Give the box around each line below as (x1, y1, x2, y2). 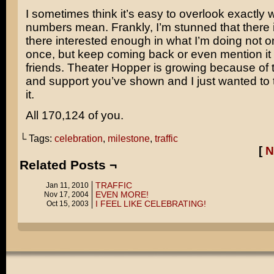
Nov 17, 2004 (43, 190, 89, 199)
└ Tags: (19, 133, 54, 144)
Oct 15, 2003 (46, 199, 89, 208)
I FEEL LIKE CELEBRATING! (95, 199, 206, 209)
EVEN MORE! (95, 190, 149, 199)
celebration (54, 133, 103, 144)
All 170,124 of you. (25, 109, 124, 122)
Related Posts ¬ (19, 158, 117, 172)
